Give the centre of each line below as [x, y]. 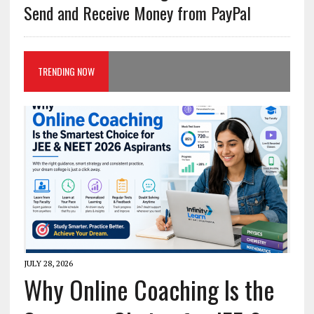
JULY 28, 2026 [48, 264]
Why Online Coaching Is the [149, 289]
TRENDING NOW [66, 71]
